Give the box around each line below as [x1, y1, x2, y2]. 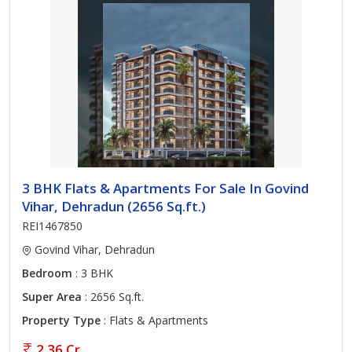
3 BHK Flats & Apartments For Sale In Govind [22, 179, 309, 197]
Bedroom [22, 266, 72, 280]
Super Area [22, 289, 82, 304]
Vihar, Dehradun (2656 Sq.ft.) [22, 197, 206, 215]
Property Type [22, 313, 101, 328]
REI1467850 [22, 218, 82, 233]
